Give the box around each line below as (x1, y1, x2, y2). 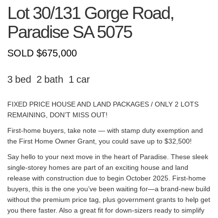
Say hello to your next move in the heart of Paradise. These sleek (7, 153, 208, 161)
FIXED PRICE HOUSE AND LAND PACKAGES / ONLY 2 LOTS (7, 100, 199, 108)
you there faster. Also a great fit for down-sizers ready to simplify (7, 206, 204, 214)
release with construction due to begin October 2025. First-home (7, 174, 206, 182)
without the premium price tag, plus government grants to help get (7, 196, 210, 203)
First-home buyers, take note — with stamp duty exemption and (7, 127, 203, 134)
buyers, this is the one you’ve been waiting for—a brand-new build (7, 185, 210, 193)
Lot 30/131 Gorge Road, (7, 3, 174, 23)
